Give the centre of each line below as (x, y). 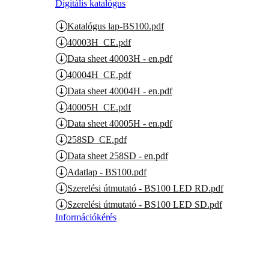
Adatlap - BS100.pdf (107, 172)
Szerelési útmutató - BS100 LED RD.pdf (145, 188)
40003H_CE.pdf (99, 42)
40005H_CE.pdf (99, 107)
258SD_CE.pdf (97, 139)
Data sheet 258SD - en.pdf (118, 156)
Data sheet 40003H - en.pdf (120, 58)
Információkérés (86, 217)
